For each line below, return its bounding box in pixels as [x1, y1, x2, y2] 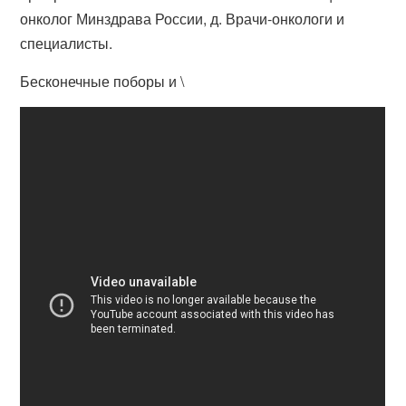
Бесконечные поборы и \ [20, 71, 185, 92]
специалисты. [20, 33, 113, 54]
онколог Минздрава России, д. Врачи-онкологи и [20, 8, 345, 30]
